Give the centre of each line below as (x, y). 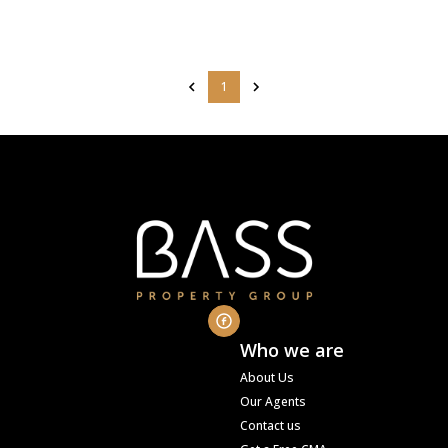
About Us (267, 377)
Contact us (270, 425)
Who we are (292, 349)
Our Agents (273, 401)
